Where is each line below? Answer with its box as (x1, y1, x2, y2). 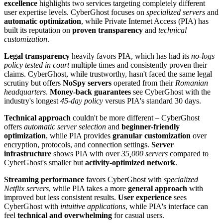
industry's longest (4, 96, 60, 105)
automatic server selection (24, 122, 106, 131)
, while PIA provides (46, 131, 112, 140)
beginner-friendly (121, 122, 180, 131)
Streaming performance (4, 175, 84, 184)
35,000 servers (121, 149, 168, 158)
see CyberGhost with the (131, 87, 211, 96)
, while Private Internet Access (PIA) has (81, 16, 209, 25)
